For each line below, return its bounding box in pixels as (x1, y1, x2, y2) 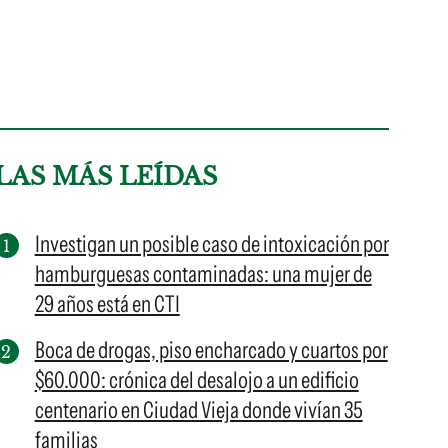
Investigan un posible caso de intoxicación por (34, 230, 389, 258)
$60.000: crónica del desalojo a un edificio (34, 366, 359, 394)
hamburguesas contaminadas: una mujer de (34, 260, 372, 288)
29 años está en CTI (34, 290, 180, 318)
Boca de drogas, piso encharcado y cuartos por (34, 336, 388, 364)
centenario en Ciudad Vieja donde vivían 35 (34, 396, 363, 424)
